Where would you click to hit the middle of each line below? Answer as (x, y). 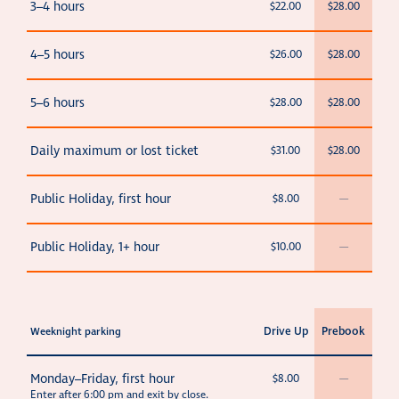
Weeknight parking (76, 332)
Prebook (344, 332)
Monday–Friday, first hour (102, 379)
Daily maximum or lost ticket (114, 151)
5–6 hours (57, 103)
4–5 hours (57, 55)
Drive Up (285, 332)
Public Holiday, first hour (101, 199)
